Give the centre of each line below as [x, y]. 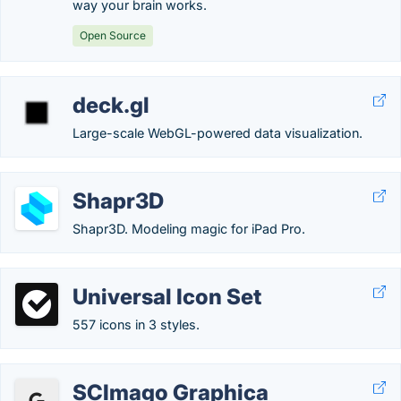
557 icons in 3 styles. [136, 324]
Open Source [113, 35]
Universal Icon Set [167, 297]
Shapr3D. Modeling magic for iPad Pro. [189, 229]
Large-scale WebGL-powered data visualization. [218, 133]
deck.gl [111, 105]
